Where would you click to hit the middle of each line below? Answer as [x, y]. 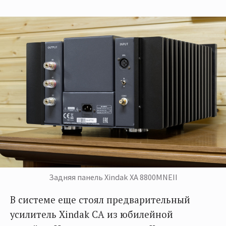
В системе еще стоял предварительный [100, 200]
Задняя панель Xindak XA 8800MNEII [113, 177]
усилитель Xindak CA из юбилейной [92, 214]
